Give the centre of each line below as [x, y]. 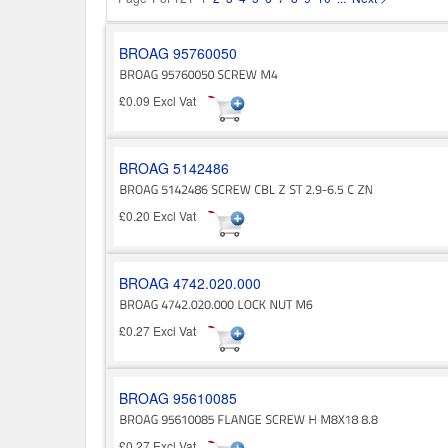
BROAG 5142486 [174, 167]
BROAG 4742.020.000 [190, 282]
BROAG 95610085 [178, 397]
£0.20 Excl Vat [163, 216]
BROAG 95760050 [178, 52]
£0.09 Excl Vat [163, 101]
